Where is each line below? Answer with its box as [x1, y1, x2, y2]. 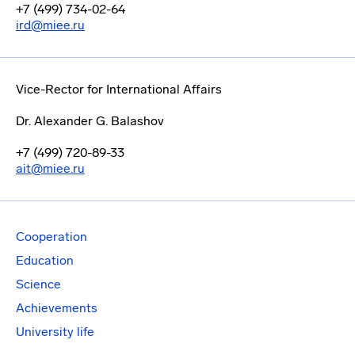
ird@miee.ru [16, 17, 85, 32]
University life [16, 324, 94, 339]
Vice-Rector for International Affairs [16, 82, 222, 97]
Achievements [16, 300, 97, 315]
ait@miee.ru [16, 161, 85, 176]
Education [16, 253, 74, 268]
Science [16, 277, 61, 292]
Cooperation [16, 229, 87, 244]
